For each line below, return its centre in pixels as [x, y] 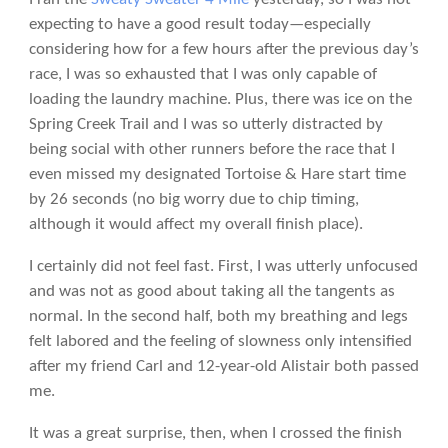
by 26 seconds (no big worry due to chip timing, [193, 199]
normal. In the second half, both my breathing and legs [218, 316]
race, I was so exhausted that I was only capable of [202, 74]
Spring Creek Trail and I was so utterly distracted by [205, 124]
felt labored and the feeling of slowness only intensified [220, 341]
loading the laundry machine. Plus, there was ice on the [220, 99]
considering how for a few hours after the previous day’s [223, 49]
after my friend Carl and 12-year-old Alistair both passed [223, 366]
